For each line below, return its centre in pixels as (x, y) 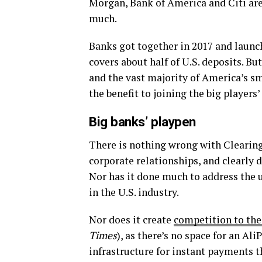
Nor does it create (131, 219)
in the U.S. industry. (134, 192)
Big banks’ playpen (142, 121)
